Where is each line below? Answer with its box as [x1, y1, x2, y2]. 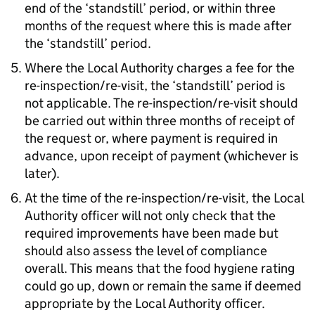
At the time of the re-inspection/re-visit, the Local [25, 190, 304, 206]
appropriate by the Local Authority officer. [25, 295, 268, 311]
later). [25, 165, 63, 181]
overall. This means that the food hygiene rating [25, 260, 295, 276]
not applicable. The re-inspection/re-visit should [25, 95, 298, 111]
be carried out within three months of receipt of [25, 112, 295, 129]
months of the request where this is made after [25, 18, 292, 34]
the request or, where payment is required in [25, 130, 278, 146]
